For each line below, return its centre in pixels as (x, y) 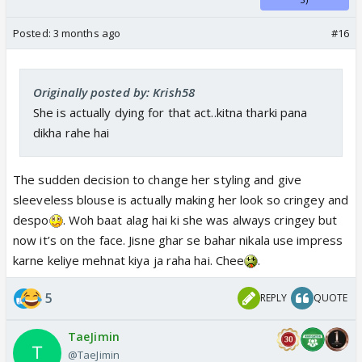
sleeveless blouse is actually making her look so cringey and (181, 199)
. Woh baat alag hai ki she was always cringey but (200, 219)
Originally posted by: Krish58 (114, 92)
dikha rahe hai (72, 132)
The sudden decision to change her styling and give (158, 179)
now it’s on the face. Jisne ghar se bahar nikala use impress (178, 240)
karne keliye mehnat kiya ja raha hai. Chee (129, 260)
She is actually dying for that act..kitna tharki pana (170, 112)
